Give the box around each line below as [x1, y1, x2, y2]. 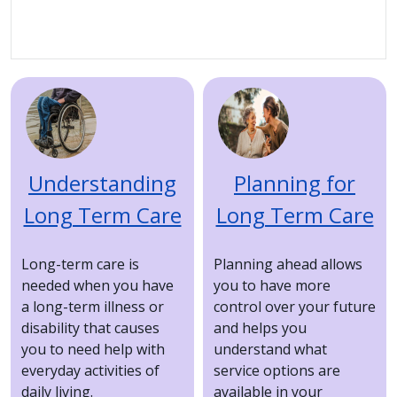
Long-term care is [21, 254, 139, 275]
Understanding [28, 168, 176, 198]
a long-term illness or [21, 297, 164, 317]
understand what [214, 339, 327, 360]
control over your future [214, 297, 376, 317]
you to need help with [21, 339, 165, 360]
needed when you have [21, 276, 174, 296]
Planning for [234, 168, 355, 198]
